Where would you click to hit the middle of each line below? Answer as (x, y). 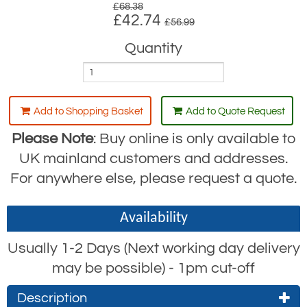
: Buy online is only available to (194, 139)
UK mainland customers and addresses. (153, 159)
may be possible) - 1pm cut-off (153, 268)
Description (52, 298)
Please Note (52, 139)
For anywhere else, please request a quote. (153, 179)
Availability (153, 218)
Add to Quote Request (235, 111)
